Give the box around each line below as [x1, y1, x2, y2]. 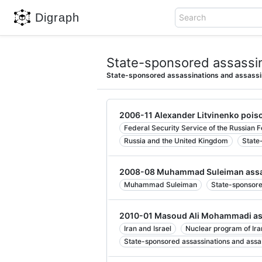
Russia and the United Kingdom [124, 136, 228, 145]
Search [179, 12, 206, 22]
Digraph [35, 11, 80, 24]
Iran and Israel [124, 224, 171, 233]
